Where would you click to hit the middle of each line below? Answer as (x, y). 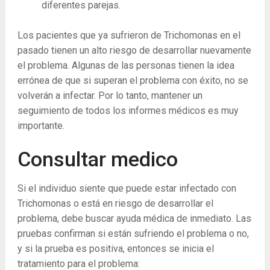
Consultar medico (97, 159)
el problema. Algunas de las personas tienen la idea (126, 66)
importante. (41, 126)
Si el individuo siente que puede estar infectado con (127, 189)
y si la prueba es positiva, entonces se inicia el (115, 249)
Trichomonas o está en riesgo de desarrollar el (115, 204)
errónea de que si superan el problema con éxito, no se (133, 81)
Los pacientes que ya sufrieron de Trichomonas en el (129, 36)
